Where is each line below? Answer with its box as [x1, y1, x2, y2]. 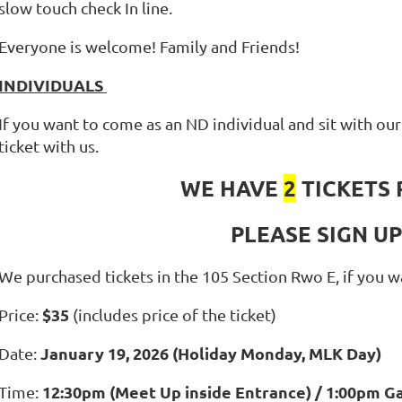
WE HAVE [179, 174, 284, 202]
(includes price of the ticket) [69, 305, 280, 324]
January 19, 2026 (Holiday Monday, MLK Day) [40, 343, 381, 363]
